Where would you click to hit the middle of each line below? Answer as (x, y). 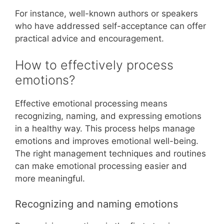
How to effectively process (94, 65)
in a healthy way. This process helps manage (105, 128)
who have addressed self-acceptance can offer (110, 26)
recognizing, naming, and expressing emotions (108, 116)
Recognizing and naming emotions (96, 204)
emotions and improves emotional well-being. (107, 141)
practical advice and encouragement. (89, 38)
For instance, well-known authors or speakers (106, 13)
